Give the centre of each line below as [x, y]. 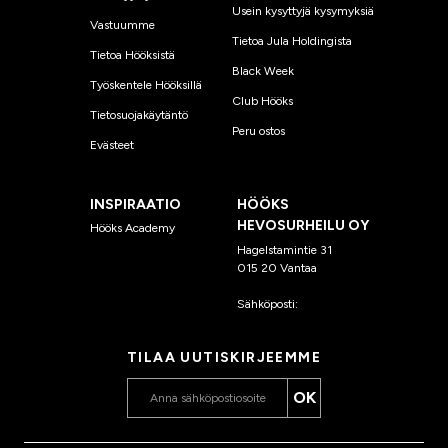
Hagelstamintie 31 [284, 249]
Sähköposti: [268, 303]
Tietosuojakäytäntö [139, 114]
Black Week [263, 70]
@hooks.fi [263, 321]
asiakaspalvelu [338, 303]
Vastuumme [122, 24]
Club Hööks [262, 100]
